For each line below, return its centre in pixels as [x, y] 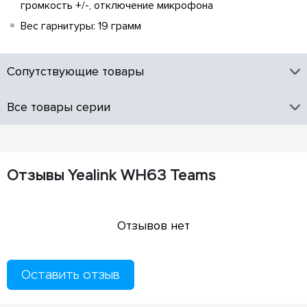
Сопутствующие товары [75, 71]
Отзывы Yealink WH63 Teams [111, 175]
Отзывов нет [153, 225]
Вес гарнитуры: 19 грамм [81, 26]
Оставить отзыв [71, 275]
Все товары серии [59, 107]
